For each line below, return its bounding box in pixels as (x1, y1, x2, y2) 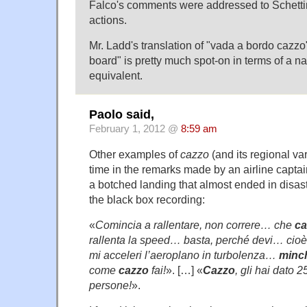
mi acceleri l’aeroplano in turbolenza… (89, 248, 279, 261)
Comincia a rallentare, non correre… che (95, 218, 295, 231)
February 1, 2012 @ (89, 123, 181, 134)
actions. (89, 14, 127, 27)
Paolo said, (89, 107, 154, 121)
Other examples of (89, 147, 180, 160)
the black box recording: (89, 193, 205, 206)
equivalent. (89, 69, 143, 82)
